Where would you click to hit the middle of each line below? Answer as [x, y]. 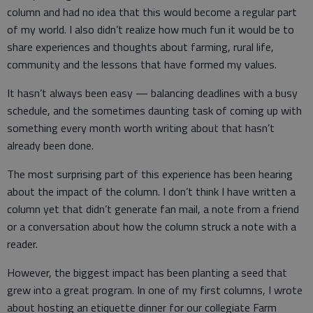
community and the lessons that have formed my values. [142, 64]
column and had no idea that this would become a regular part [152, 12]
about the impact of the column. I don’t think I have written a [151, 191]
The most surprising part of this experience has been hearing [150, 174]
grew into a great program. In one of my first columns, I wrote [155, 290]
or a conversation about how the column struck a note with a [152, 226]
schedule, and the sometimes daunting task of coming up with [154, 110]
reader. [22, 244]
